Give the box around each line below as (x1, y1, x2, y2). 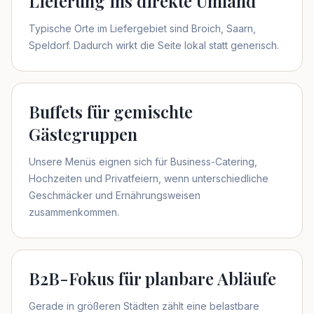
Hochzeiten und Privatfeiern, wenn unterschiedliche (29, 172, 268, 184)
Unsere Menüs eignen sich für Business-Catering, (29, 156, 257, 168)
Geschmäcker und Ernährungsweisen (29, 189, 200, 201)
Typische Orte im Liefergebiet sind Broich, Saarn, (29, 22, 256, 34)
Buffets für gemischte (29, 100, 193, 123)
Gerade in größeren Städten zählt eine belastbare (29, 300, 259, 312)
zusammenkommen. (29, 206, 119, 218)
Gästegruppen (29, 123, 137, 145)
